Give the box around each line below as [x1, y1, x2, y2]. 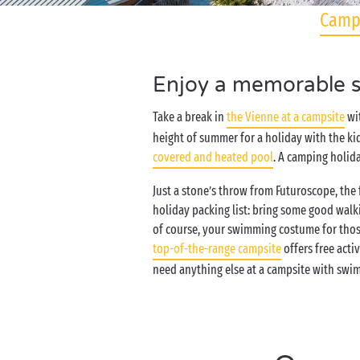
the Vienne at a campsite [227, 109, 345, 125]
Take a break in [153, 109, 227, 125]
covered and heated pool [153, 149, 273, 165]
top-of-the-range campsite [153, 241, 281, 256]
